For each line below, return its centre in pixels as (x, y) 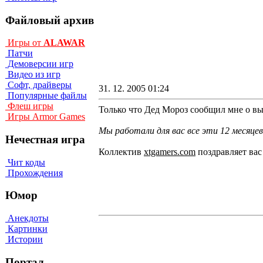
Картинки (26, 229)
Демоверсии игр (39, 64)
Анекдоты (27, 218)
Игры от (24, 43)
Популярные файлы (46, 96)
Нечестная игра (45, 140)
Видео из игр (33, 75)
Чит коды (25, 162)
